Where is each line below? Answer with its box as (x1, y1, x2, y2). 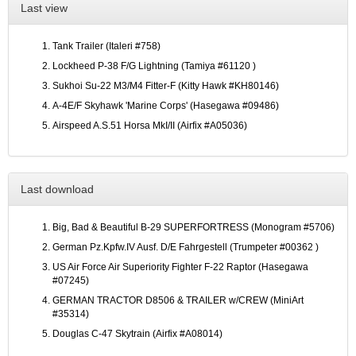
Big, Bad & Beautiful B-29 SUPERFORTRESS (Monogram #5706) (52, 222, 335, 234)
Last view (21, 2, 68, 15)
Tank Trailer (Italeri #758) (52, 41, 161, 52)
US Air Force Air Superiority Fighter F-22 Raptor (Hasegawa (52, 261, 308, 273)
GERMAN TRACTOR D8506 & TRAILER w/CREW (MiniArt (52, 295, 304, 307)
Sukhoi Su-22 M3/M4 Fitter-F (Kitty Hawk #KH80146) (52, 80, 279, 92)
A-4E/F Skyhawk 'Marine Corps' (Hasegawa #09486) (52, 100, 279, 112)
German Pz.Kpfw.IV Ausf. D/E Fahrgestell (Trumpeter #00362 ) (52, 242, 319, 253)
